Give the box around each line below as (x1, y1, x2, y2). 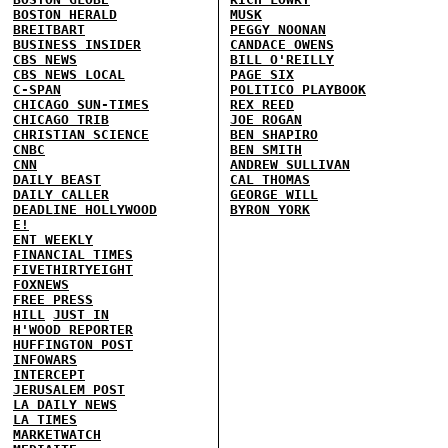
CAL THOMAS (230, 172, 310, 187)
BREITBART (13, 22, 85, 37)
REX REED (230, 97, 294, 112)
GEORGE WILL (230, 187, 318, 202)
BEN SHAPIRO (230, 127, 318, 142)
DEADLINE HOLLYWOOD (13, 202, 157, 217)
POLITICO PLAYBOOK (230, 82, 366, 97)
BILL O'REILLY (230, 52, 334, 67)
